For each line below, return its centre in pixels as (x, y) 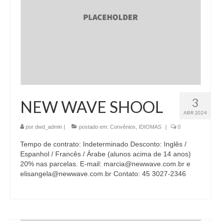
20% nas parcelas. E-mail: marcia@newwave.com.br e (105, 164)
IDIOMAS (150, 127)
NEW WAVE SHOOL (92, 107)
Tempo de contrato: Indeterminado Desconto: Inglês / (103, 144)
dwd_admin (49, 127)
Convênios (123, 127)
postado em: (94, 127)
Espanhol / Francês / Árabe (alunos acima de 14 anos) (106, 154)
